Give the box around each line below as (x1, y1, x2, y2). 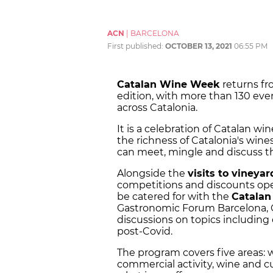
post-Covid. (117, 225, 172, 238)
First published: (107, 41, 165, 51)
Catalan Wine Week (117, 79, 220, 91)
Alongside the (117, 168, 188, 180)
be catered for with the (117, 191, 232, 203)
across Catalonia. (117, 102, 197, 114)
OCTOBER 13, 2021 (165, 41, 232, 51)
